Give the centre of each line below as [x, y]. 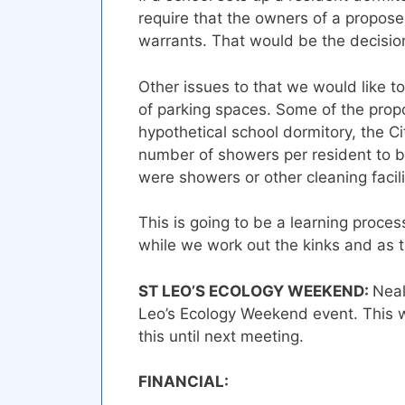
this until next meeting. [221, 336]
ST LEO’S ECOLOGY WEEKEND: [255, 291]
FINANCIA [177, 382]
